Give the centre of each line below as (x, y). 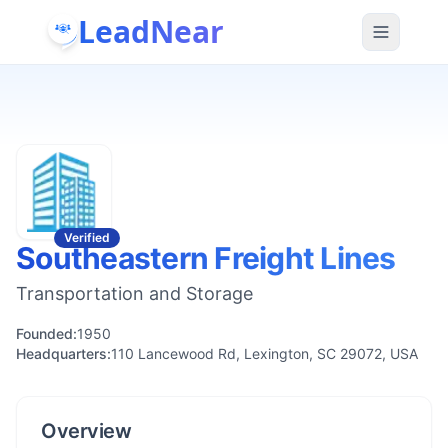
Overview (86, 431)
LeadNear (151, 31)
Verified (87, 237)
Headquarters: (63, 353)
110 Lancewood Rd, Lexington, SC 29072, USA (264, 353)
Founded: (46, 333)
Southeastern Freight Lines (206, 258)
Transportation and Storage (134, 293)
